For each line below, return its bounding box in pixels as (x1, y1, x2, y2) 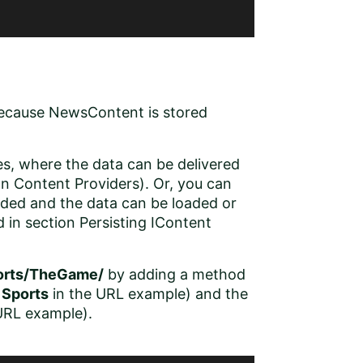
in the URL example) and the (49, 285, 248, 302)
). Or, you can (139, 175, 232, 192)
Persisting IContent (79, 214, 211, 231)
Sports (2, 285, 49, 302)
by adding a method (104, 266, 246, 283)
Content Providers (14, 175, 139, 192)
